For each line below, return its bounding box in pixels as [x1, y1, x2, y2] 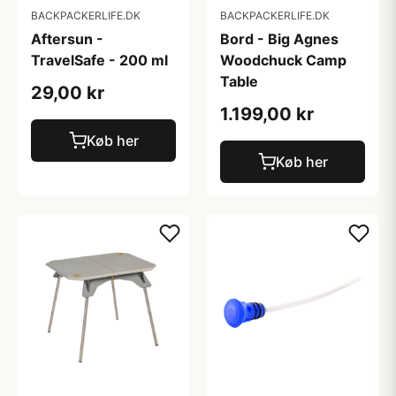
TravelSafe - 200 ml [31, 51, 168, 69]
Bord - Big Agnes [220, 30, 339, 48]
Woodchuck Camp [220, 51, 346, 69]
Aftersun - [31, 30, 103, 48]
